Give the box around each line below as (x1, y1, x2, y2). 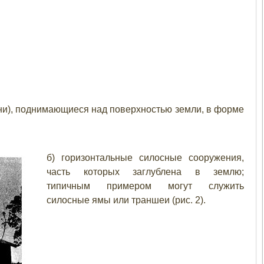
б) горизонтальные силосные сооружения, (47, 153, 244, 163)
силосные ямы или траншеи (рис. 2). (47, 195, 206, 205)
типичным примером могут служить (47, 181, 244, 191)
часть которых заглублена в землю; (47, 167, 244, 177)
